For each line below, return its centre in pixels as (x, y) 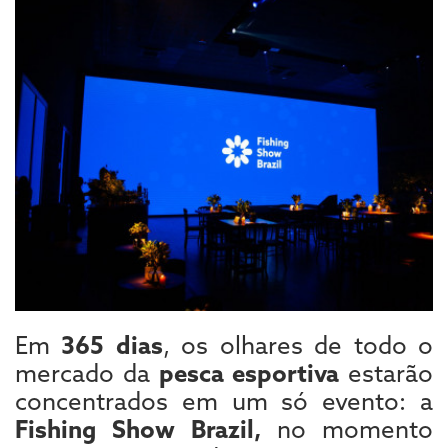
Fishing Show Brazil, (138, 428)
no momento (347, 428)
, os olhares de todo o (298, 344)
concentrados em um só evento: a (224, 400)
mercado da (87, 372)
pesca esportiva (249, 372)
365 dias (112, 344)
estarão (386, 372)
